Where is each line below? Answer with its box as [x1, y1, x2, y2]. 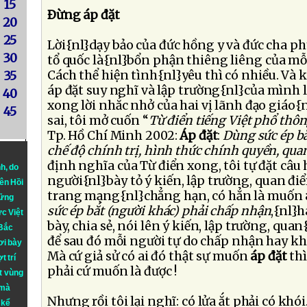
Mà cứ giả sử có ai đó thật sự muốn [47, 249, 251, 264]
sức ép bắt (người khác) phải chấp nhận [47, 204, 271, 219]
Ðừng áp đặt [47, 8, 120, 23]
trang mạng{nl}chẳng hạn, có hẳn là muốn [47, 188, 303, 204]
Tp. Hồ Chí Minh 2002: [47, 128, 180, 143]
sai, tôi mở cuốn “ [47, 113, 149, 128]
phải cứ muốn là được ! [47, 264, 177, 279]
